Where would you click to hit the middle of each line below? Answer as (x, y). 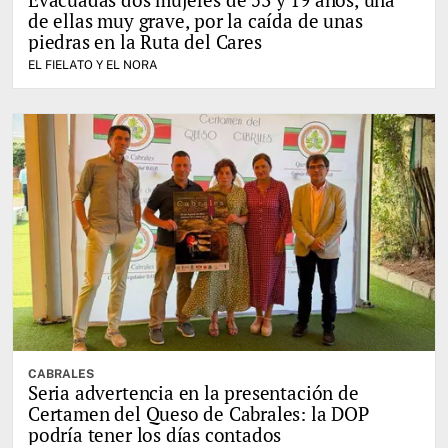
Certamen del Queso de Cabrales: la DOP (198, 414)
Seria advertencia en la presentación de (193, 393)
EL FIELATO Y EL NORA (93, 64)
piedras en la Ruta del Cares (145, 41)
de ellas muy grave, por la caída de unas (195, 20)
